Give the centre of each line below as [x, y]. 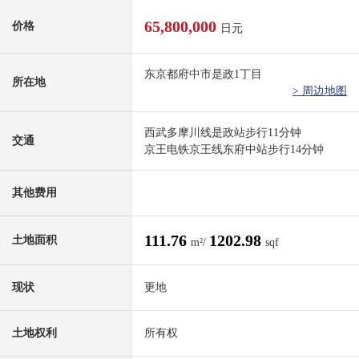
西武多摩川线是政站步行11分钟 [223, 133]
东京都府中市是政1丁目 [203, 75]
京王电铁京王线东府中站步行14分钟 [234, 150]
